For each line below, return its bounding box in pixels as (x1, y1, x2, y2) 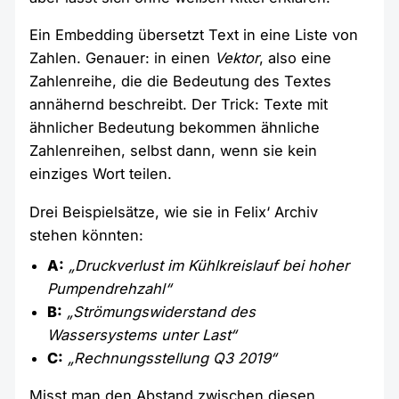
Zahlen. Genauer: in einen (29, 49, 216, 68)
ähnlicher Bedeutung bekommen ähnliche (29, 118, 321, 137)
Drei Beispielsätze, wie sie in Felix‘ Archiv (29, 202, 319, 221)
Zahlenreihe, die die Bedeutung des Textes (29, 72, 332, 91)
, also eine (259, 49, 332, 68)
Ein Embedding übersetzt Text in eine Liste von (29, 26, 359, 45)
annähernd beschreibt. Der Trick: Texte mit (29, 95, 329, 114)
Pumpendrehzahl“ (47, 280, 172, 298)
